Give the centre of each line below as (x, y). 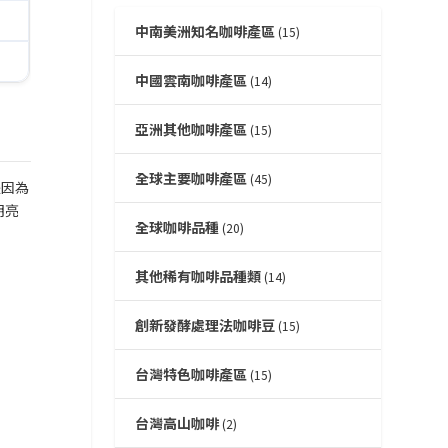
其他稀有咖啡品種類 (197, 275)
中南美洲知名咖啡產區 (204, 30)
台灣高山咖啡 (176, 422)
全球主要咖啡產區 (190, 177)
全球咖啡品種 (176, 226)
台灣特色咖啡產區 (190, 373)
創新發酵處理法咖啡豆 (204, 324)
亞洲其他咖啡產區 (190, 128)
